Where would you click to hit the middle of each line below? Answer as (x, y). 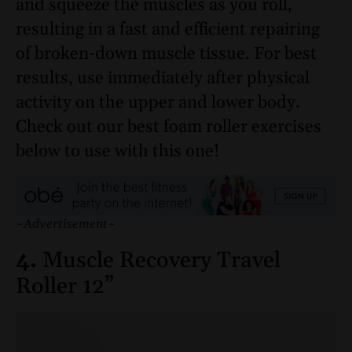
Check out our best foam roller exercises (169, 127)
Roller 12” (65, 286)
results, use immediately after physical (163, 78)
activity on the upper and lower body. (158, 103)
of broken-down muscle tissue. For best (166, 54)
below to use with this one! (117, 151)
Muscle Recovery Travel (161, 260)
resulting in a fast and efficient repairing (168, 29)
